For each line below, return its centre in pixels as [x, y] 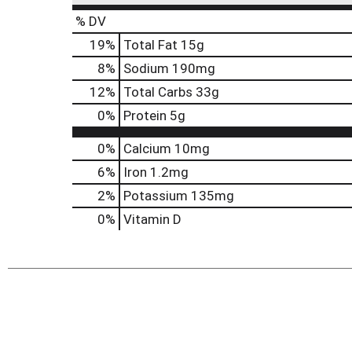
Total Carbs [158, 92]
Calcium [147, 148]
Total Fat [150, 45]
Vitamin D [152, 219]
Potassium [156, 196]
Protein [145, 115]
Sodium [146, 68]
